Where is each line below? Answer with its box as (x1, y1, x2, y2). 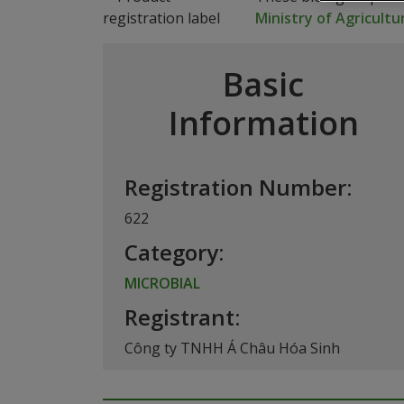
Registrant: (124, 302, 240, 332)
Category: (124, 237, 224, 267)
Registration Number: (124, 172, 352, 202)
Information (168, 101, 359, 145)
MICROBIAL (124, 273, 200, 293)
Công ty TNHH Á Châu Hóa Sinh (124, 338, 340, 358)
